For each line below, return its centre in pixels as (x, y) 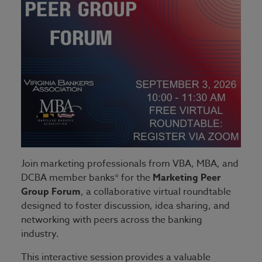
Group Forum (51, 192)
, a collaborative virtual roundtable (156, 192)
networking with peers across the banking (112, 220)
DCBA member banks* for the (87, 178)
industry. (40, 234)
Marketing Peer (187, 178)
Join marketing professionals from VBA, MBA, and (130, 164)
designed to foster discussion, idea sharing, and (125, 206)
